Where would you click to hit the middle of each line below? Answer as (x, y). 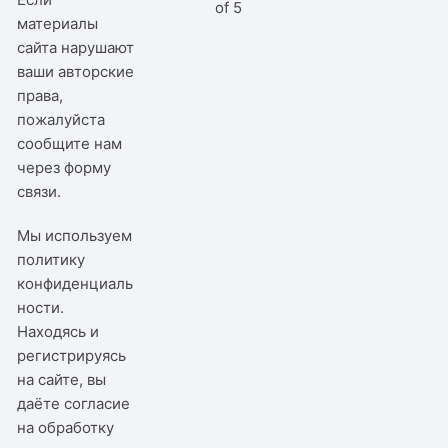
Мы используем (75, 235)
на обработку (66, 427)
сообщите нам (70, 143)
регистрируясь (72, 355)
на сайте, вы (62, 379)
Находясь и (58, 331)
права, (40, 95)
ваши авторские (76, 71)
